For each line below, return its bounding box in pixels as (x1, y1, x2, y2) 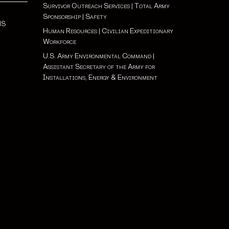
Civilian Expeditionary (101, 27, 173, 35)
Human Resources (42, 27, 97, 35)
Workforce (42, 37, 76, 46)
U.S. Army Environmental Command (42, 52, 151, 60)
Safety (85, 12, 107, 21)
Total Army (134, 2, 170, 10)
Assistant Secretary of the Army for (42, 62, 155, 71)
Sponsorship (42, 12, 81, 21)
